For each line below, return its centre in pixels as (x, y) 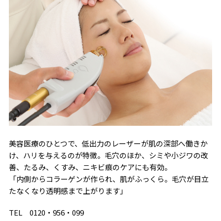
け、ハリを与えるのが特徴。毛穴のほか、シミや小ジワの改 (108, 155)
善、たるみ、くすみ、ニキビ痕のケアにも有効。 (90, 167)
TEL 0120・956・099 (46, 213)
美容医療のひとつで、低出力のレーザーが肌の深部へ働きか (108, 144)
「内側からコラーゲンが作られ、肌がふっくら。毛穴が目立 (109, 179)
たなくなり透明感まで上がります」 (68, 191)
